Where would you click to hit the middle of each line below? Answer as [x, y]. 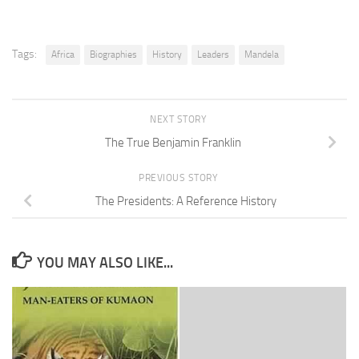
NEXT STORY [179, 119]
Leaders [213, 54]
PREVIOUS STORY [179, 177]
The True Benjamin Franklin [173, 142]
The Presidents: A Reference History [186, 201]
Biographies [113, 54]
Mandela [262, 54]
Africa [63, 54]
